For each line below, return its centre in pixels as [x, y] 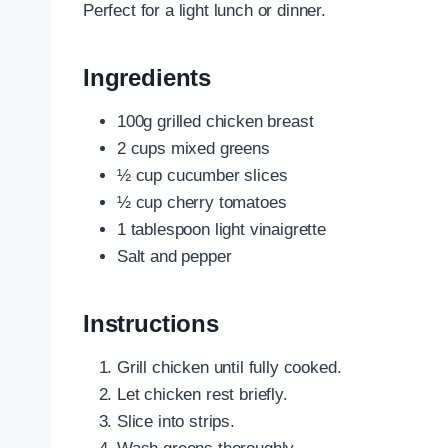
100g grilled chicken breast [215, 121]
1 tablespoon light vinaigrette [221, 229]
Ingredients [147, 77]
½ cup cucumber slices [202, 175]
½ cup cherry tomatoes [202, 202]
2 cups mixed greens [193, 148]
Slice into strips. [176, 421]
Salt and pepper [174, 256]
